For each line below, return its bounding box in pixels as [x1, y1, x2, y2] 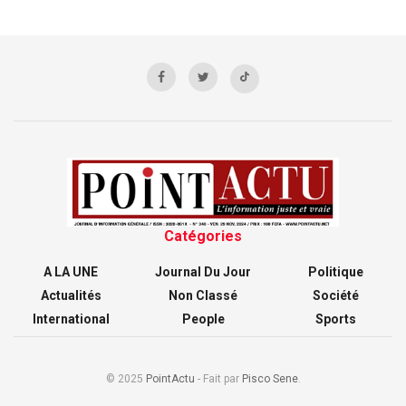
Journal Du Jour [155, 264, 251, 279]
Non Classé [169, 287, 237, 303]
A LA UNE [43, 264, 98, 279]
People [181, 311, 225, 326]
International [32, 311, 110, 326]
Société [312, 287, 359, 303]
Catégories [164, 227, 242, 245]
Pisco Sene [241, 372, 298, 385]
